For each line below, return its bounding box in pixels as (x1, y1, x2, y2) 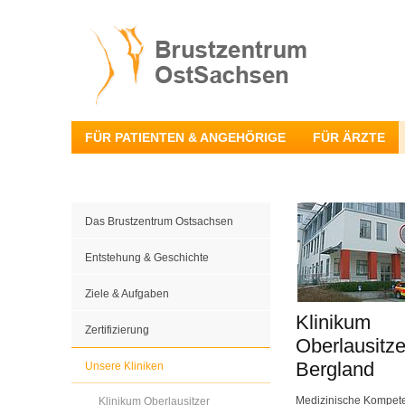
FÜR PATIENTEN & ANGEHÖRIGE (85, 130, 286, 145)
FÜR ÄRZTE (313, 130, 385, 145)
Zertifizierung (85, 324, 149, 336)
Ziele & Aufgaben (85, 287, 169, 300)
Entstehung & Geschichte (85, 251, 209, 264)
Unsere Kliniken (85, 360, 164, 372)
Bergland (296, 358, 374, 381)
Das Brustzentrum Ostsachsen (85, 215, 233, 228)
